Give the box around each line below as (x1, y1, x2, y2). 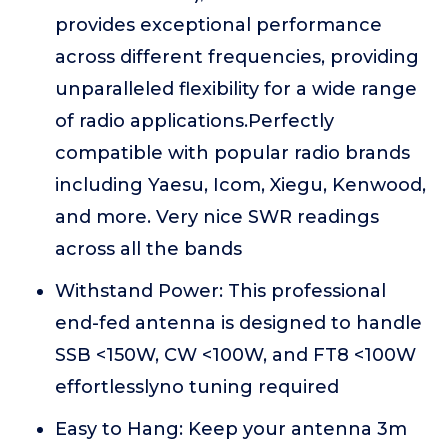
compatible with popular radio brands (55, 142, 410, 165)
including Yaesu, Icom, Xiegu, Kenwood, (55, 174, 426, 197)
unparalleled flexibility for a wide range (55, 78, 417, 101)
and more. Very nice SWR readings (55, 206, 379, 229)
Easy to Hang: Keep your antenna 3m (55, 418, 407, 441)
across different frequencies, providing (55, 46, 419, 69)
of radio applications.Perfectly (55, 110, 334, 133)
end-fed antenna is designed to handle (55, 312, 422, 335)
